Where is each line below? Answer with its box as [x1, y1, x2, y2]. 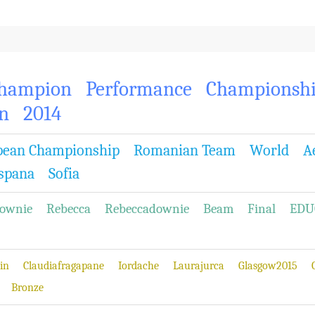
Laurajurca [173, 259, 224, 272]
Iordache [118, 259, 159, 272]
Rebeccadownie [105, 201, 189, 217]
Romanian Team [134, 141, 236, 160]
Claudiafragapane [23, 259, 104, 272]
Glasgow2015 [238, 259, 297, 272]
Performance [86, 77, 192, 101]
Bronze [11, 281, 44, 294]
